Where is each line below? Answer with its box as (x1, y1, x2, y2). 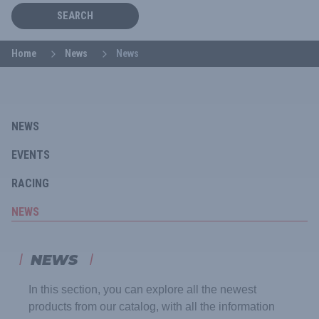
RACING (11, 177, 49, 190)
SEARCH (57, 10, 93, 22)
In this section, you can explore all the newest (28, 283, 256, 296)
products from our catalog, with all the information (28, 300, 275, 313)
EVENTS (11, 148, 50, 162)
